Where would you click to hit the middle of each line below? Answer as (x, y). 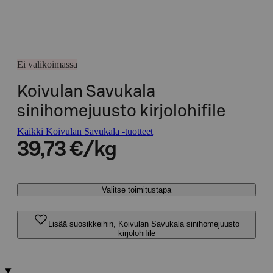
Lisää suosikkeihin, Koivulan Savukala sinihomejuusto (144, 224)
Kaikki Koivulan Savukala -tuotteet (85, 131)
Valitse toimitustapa (136, 190)
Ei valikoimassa (47, 64)
